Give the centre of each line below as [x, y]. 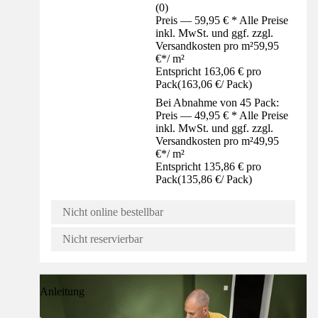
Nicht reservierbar [103, 239]
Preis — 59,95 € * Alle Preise [222, 21]
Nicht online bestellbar [113, 212]
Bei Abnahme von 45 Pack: [218, 103]
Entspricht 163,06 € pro [209, 72]
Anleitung [62, 292]
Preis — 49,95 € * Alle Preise [222, 116]
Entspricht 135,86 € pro [209, 167]
